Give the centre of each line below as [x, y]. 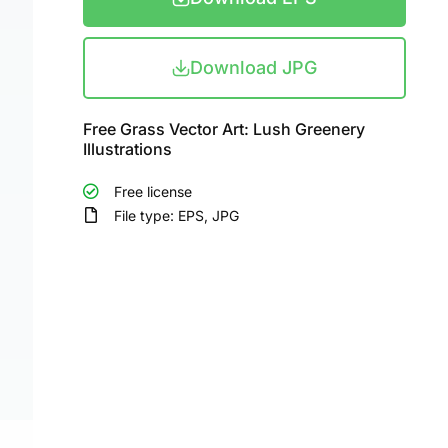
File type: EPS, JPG [177, 215]
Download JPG [254, 67]
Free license [153, 191]
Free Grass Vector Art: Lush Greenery [224, 129]
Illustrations [128, 149]
